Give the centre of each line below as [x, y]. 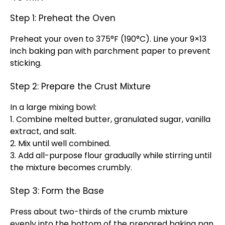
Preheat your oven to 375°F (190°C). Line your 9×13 [108, 39]
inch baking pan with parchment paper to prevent [110, 51]
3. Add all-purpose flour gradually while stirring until [111, 155]
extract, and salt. [43, 131]
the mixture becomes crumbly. [71, 167]
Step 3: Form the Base [57, 191]
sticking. [26, 63]
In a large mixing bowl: [53, 107]
